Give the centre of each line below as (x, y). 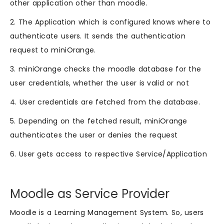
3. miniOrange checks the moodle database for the (106, 69)
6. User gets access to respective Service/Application (108, 154)
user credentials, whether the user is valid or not (99, 83)
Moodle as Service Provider (90, 194)
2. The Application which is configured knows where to (110, 22)
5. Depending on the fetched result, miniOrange (99, 121)
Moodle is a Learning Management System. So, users (107, 213)
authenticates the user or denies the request (94, 135)
